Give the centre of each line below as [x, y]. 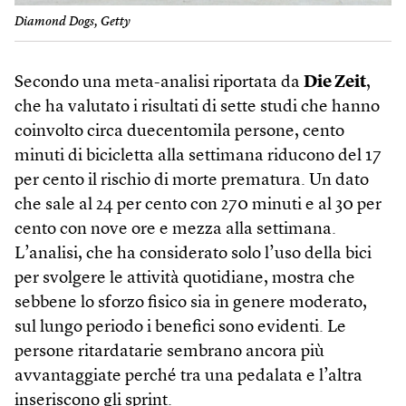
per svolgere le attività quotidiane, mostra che [185, 279]
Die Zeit [335, 83]
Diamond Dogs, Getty [72, 22]
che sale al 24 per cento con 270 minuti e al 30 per [198, 206]
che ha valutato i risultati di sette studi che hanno [197, 108]
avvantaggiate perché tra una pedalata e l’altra [188, 377]
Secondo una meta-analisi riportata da [159, 83]
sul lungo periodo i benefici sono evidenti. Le [180, 328]
